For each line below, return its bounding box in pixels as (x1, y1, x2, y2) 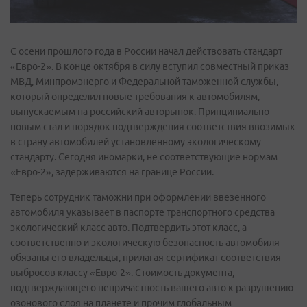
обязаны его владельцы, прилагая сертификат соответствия (10, 251, 281, 263)
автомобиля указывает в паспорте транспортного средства (10, 206, 275, 218)
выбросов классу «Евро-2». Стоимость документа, (10, 267, 234, 278)
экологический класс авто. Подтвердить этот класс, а (10, 221, 247, 233)
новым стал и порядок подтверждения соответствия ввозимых (10, 121, 295, 132)
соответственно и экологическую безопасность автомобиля (10, 236, 280, 248)
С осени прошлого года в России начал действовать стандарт (10, 45, 282, 57)
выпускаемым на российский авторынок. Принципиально (10, 106, 269, 117)
